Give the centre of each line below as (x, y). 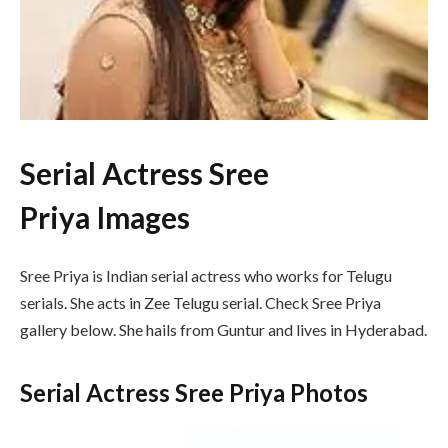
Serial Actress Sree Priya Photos (194, 393)
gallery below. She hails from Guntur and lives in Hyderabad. (223, 329)
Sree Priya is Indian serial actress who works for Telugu (206, 275)
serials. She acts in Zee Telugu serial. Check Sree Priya (200, 302)
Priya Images (105, 217)
